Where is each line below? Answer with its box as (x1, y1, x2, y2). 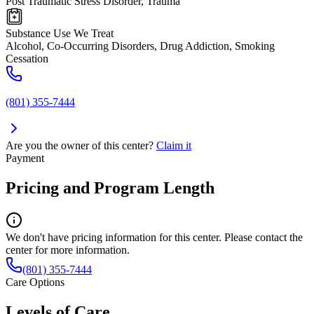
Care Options (6, 276, 64, 289)
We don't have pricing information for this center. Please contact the (6, 231, 303, 244)
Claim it (156, 139, 191, 152)
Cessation (6, 53, 48, 65)
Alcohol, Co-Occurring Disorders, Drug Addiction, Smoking (6, 40, 275, 53)
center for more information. (6, 244, 130, 257)
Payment (6, 152, 44, 165)
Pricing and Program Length (6, 179, 214, 198)
